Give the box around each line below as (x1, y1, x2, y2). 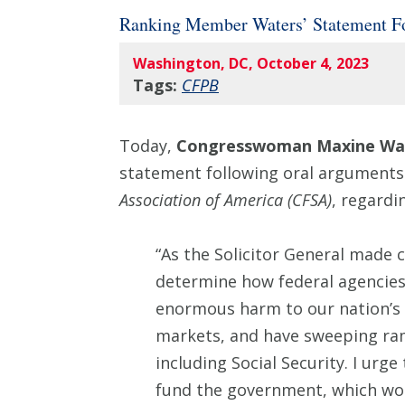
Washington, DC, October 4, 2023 (133, 53, 369, 74)
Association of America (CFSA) (119, 189, 332, 212)
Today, (119, 135, 176, 157)
